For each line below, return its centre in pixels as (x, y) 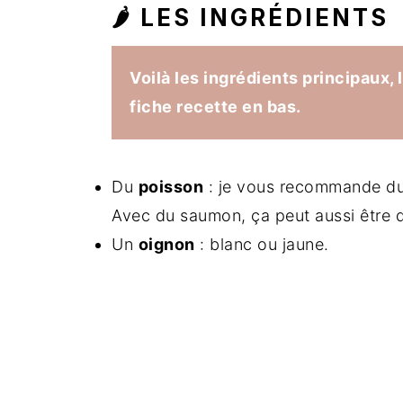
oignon (166, 244)
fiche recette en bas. (215, 107)
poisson (170, 187)
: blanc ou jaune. (262, 244)
